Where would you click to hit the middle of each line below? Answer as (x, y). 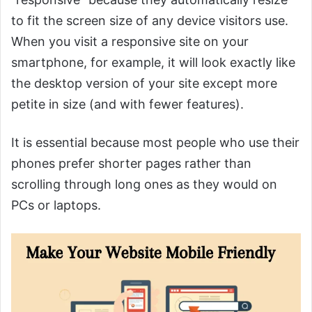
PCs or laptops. (56, 205)
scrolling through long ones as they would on (144, 184)
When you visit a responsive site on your (130, 41)
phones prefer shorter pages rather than (131, 163)
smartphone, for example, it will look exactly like (153, 62)
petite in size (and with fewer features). (127, 104)
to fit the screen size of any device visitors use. (150, 20)
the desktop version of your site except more (144, 83)
